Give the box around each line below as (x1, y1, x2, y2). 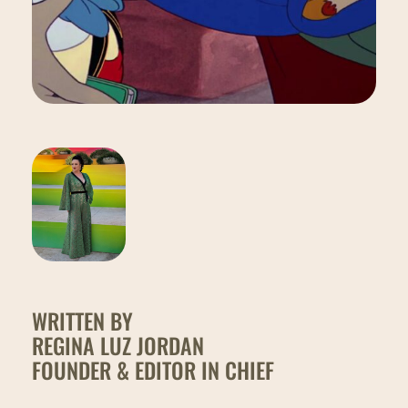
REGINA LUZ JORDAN (31, 328, 204, 362)
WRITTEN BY (31, 303, 133, 337)
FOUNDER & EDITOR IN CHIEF (31, 352, 274, 386)
